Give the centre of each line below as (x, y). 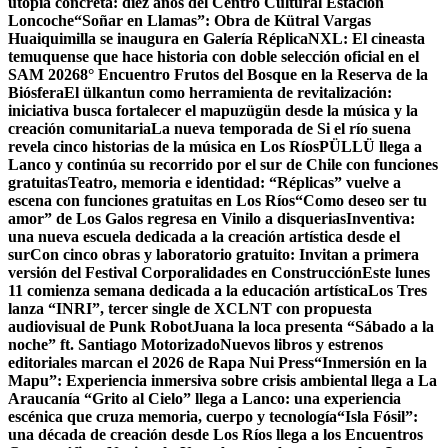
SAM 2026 (44, 75)
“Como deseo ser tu (361, 201)
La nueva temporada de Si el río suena (281, 129)
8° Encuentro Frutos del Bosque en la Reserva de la (254, 75)
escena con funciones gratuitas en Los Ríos (151, 201)
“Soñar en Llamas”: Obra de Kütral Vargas (222, 21)
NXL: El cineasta (366, 39)
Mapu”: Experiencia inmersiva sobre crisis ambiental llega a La (222, 381)
